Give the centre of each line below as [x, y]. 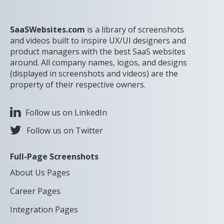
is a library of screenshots [134, 30]
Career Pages [35, 191]
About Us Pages [40, 173]
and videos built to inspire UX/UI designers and [98, 41]
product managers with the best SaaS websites [98, 52]
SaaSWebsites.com [47, 30]
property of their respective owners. [78, 85]
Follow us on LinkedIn [66, 113]
